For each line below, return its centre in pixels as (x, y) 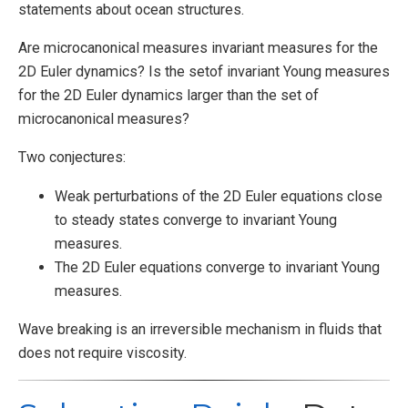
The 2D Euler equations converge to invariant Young (217, 267)
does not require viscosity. (102, 352)
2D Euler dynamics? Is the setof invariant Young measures (204, 72)
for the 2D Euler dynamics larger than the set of (168, 96)
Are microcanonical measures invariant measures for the (198, 48)
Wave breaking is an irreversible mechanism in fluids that (200, 329)
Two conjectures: (72, 158)
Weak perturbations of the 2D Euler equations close (219, 196)
